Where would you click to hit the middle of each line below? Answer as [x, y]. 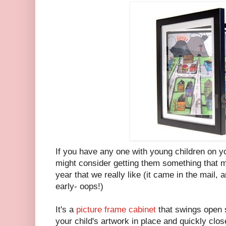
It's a [66, 209]
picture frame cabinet [116, 209]
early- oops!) [79, 186]
